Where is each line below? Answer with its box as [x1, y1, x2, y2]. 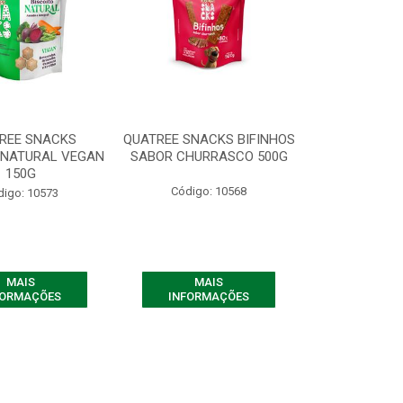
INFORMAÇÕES [168, 290, 250, 303]
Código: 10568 [171, 184, 247, 198]
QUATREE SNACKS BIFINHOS [122, 131, 295, 148]
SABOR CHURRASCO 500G [130, 148, 288, 165]
